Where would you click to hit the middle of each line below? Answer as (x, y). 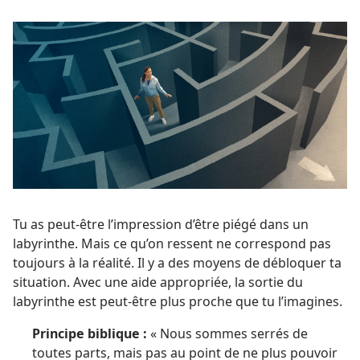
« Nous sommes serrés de (227, 333)
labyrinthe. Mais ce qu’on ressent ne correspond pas (172, 243)
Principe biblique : (90, 333)
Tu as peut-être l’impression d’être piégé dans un (161, 224)
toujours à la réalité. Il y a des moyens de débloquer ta (177, 263)
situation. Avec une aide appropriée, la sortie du (158, 282)
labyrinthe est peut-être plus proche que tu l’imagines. (178, 301)
